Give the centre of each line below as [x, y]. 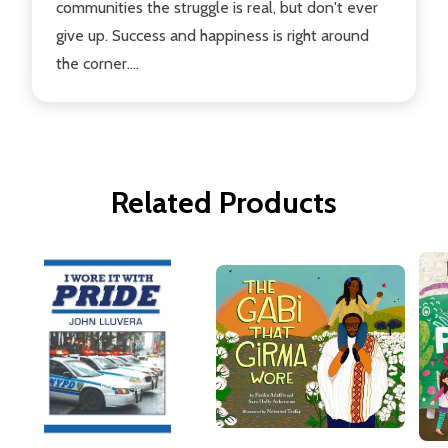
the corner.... [97, 63]
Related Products [224, 202]
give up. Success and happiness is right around [212, 35]
